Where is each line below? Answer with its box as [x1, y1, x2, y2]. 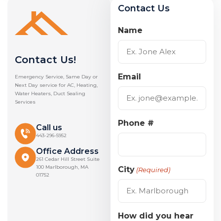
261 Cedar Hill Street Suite [36, 155, 100, 162]
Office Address [36, 146, 99, 156]
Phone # [118, 118, 154, 128]
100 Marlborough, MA [36, 163, 89, 170]
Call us [36, 122, 63, 132]
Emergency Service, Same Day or [15, 73, 98, 80]
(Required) [136, 165, 171, 174]
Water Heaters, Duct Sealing [15, 90, 85, 97]
